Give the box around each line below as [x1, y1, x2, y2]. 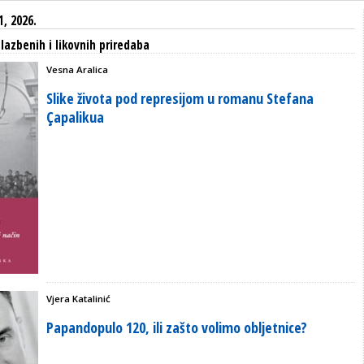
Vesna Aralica [46, 63, 108, 76]
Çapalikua [46, 107, 104, 127]
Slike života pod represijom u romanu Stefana [46, 89, 314, 108]
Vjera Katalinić [46, 292, 110, 305]
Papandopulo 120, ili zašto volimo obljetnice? [46, 318, 307, 338]
